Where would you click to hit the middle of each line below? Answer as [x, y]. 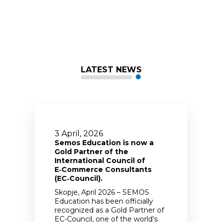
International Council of [100, 160]
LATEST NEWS [111, 69]
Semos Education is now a [104, 142]
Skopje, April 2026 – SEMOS [102, 192]
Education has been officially [104, 201]
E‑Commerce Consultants [103, 169]
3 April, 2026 [79, 133]
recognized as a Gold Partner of [109, 210]
